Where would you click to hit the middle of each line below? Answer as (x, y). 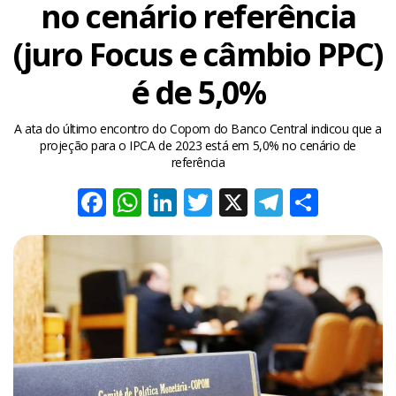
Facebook (169, 202)
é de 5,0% (198, 92)
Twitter (254, 202)
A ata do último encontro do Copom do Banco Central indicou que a (198, 129)
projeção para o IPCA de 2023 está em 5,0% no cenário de (198, 145)
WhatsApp (207, 202)
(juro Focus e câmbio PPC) (198, 54)
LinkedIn (231, 202)
